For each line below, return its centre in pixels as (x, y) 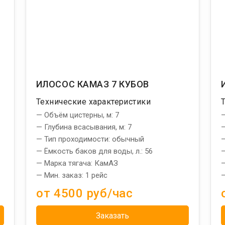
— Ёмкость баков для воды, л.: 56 (94, 151)
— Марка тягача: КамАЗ (77, 163)
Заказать (112, 215)
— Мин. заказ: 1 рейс (72, 175)
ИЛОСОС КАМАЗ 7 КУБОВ (92, 84)
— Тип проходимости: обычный (90, 139)
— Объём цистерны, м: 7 (77, 115)
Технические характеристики (93, 101)
